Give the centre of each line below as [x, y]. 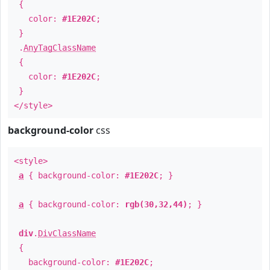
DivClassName [67, 233]
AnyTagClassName [60, 48]
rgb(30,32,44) [156, 204]
